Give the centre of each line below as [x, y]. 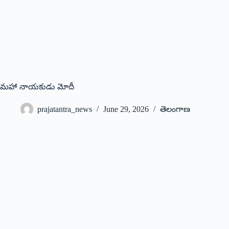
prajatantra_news [65, 109]
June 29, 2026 [126, 109]
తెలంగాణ [175, 109]
